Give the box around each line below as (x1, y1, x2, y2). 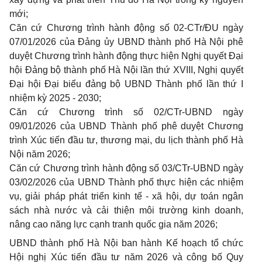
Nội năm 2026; (9, 149, 70, 159)
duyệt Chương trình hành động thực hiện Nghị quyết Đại (9, 51, 243, 61)
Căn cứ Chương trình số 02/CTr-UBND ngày (9, 107, 243, 117)
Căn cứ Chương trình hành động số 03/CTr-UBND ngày (9, 163, 243, 173)
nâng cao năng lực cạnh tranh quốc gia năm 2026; (9, 219, 218, 229)
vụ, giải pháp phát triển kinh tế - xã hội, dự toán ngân (9, 191, 243, 201)
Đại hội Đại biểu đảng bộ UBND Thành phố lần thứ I (9, 79, 243, 89)
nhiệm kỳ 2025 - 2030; (9, 93, 101, 103)
